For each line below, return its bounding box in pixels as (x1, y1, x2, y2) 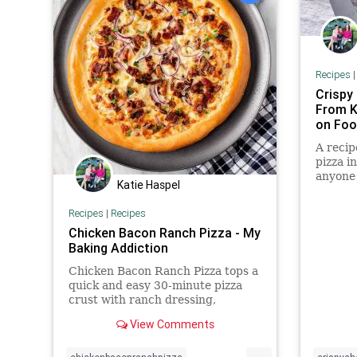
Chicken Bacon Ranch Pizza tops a (68, 264, 258, 277)
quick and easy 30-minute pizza (68, 278, 242, 292)
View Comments (127, 316, 214, 331)
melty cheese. (68, 321, 144, 335)
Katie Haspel (117, 178, 180, 192)
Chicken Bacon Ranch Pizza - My (68, 224, 261, 241)
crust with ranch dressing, (68, 292, 216, 306)
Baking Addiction (68, 239, 168, 256)
